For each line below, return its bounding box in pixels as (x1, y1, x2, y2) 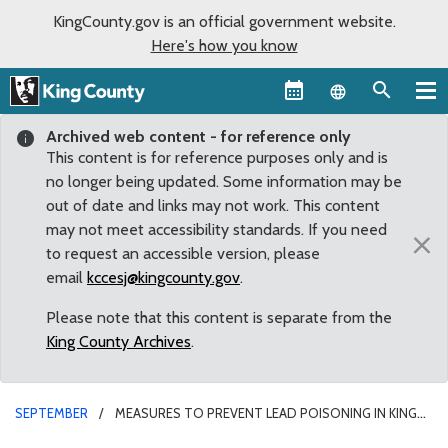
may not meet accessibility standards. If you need (46, 219, 387, 239)
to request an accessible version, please (46, 243, 320, 263)
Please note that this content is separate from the (46, 307, 392, 327)
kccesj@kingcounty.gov (87, 267, 240, 287)
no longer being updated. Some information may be (46, 171, 402, 191)
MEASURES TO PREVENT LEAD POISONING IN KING (115, 404, 417, 421)
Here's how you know (150, 36, 298, 55)
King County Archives (46, 331, 191, 351)
